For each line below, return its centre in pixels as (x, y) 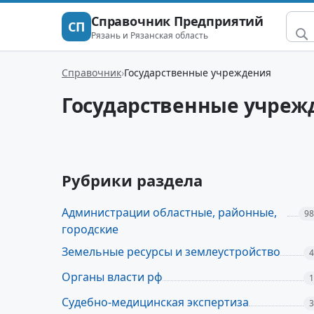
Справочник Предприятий (178, 21)
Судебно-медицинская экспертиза (155, 302)
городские (90, 229)
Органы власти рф (112, 277)
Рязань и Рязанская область (150, 35)
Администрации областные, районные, (169, 212)
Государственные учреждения (198, 72)
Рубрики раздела (132, 180)
